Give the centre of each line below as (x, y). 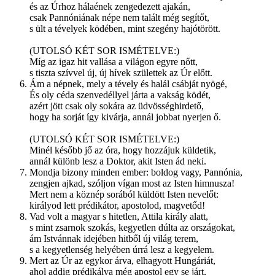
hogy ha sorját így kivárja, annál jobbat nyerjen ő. (125, 117)
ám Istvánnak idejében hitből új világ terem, (114, 239)
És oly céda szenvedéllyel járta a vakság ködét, (120, 95)
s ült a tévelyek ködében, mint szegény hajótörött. (125, 29)
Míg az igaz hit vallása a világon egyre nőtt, (114, 62)
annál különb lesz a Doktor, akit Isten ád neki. (118, 161)
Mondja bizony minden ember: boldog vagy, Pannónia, (136, 172)
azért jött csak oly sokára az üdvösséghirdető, (117, 106)
